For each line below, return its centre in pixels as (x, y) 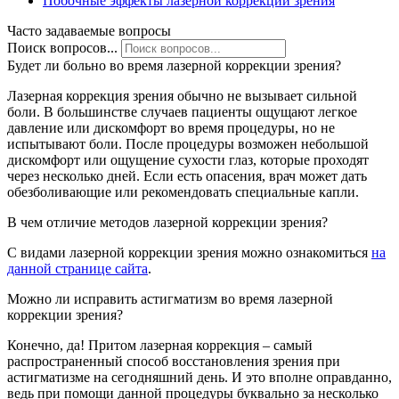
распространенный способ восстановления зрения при (174, 362)
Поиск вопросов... (62, 48)
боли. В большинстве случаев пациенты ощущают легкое (182, 112)
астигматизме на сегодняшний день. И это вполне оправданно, (199, 378)
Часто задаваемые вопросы (89, 31)
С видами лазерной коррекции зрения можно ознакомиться (189, 253)
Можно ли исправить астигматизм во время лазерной (170, 299)
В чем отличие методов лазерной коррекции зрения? (167, 223)
